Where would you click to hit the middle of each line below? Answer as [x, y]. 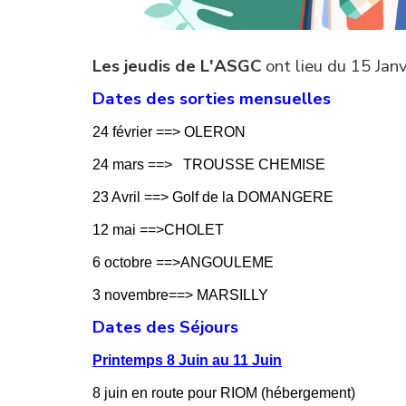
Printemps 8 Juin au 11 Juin [187, 360]
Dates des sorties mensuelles [212, 98]
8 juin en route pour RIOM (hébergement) [224, 392]
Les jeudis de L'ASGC [177, 66]
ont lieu [292, 66]
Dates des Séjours [165, 327]
